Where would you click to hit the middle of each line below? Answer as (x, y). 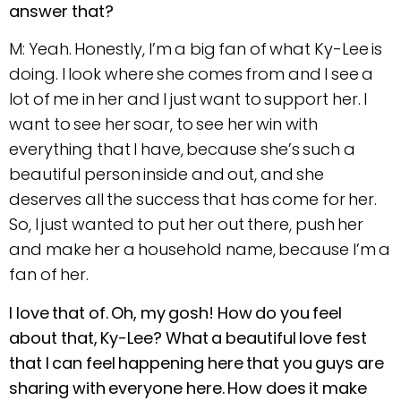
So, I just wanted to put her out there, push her (186, 225)
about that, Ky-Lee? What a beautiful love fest (188, 337)
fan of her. (49, 275)
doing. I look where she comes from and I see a (191, 74)
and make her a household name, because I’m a (200, 250)
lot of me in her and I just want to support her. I (188, 99)
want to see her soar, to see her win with (163, 124)
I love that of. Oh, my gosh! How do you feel (175, 312)
